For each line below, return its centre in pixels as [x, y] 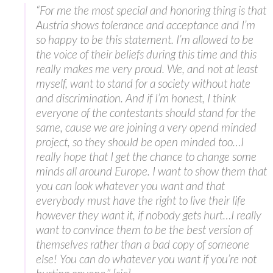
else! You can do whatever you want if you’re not [146, 258]
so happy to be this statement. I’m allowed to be [145, 39]
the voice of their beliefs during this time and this [146, 54]
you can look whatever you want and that [130, 185]
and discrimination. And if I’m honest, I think [136, 97]
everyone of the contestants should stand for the [146, 112]
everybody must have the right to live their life [141, 200]
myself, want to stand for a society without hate [143, 83]
